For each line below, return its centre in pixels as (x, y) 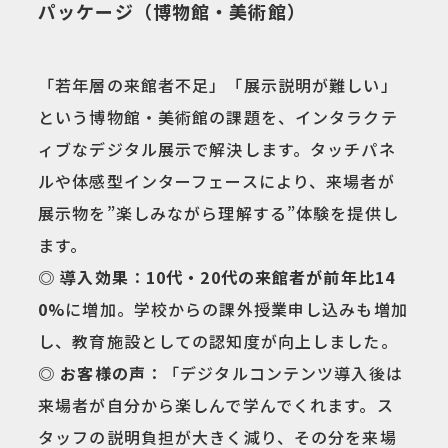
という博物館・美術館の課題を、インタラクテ (218, 117)
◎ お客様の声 (92, 373)
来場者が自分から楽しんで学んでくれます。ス (216, 405)
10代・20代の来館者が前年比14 (270, 277)
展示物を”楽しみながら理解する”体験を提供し (218, 213)
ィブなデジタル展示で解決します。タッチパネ (217, 149)
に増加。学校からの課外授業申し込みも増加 (236, 309)
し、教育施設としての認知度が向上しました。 (218, 341)
